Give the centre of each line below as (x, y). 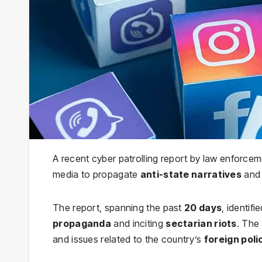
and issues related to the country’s (128, 239)
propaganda (82, 223)
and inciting (139, 223)
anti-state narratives (191, 174)
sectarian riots (201, 223)
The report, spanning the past (118, 207)
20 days (203, 207)
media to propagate (96, 174)
